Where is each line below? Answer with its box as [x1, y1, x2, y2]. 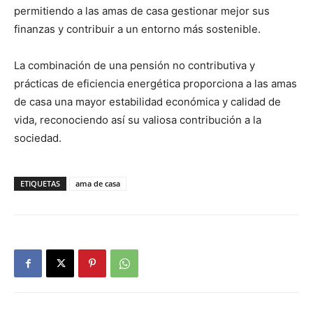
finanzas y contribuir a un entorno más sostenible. [14, 22, 261, 36]
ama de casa [75, 178, 120, 189]
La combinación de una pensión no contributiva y [14, 59, 255, 72]
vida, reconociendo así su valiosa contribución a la [14, 113, 261, 126]
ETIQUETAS [20, 178, 60, 189]
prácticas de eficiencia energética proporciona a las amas [14, 77, 297, 90]
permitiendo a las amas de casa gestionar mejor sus [14, 4, 270, 17]
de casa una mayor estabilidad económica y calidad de [14, 95, 281, 108]
